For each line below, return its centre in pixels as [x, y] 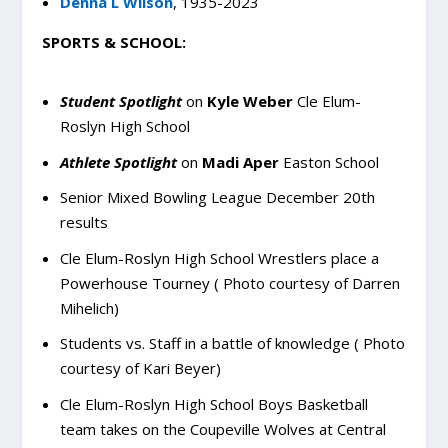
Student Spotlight [122, 101]
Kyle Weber [249, 101]
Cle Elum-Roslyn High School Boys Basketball [213, 403]
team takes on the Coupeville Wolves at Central [222, 428]
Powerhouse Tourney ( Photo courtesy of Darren [229, 282]
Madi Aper [240, 161]
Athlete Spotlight [118, 161]
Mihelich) [89, 307]
